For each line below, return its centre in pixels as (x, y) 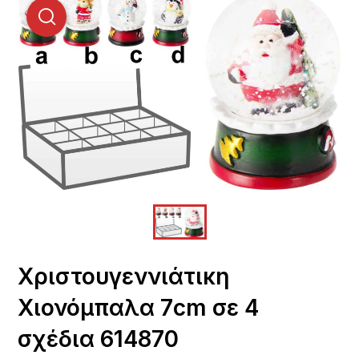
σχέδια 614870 (99, 339)
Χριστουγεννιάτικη (124, 277)
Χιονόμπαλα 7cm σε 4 (139, 308)
